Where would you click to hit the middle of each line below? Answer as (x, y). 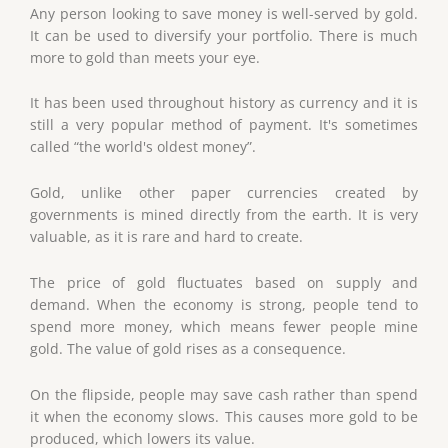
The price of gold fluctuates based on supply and (224, 283)
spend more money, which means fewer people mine (224, 327)
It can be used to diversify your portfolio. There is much (224, 35)
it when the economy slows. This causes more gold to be (224, 417)
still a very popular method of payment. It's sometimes (224, 125)
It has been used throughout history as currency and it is (224, 103)
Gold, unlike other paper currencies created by (224, 193)
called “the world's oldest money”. (143, 147)
